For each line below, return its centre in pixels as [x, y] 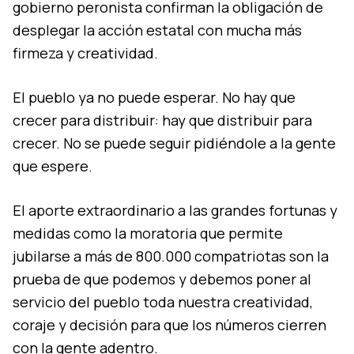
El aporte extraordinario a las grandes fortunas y [175, 211]
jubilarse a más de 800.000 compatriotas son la [171, 256]
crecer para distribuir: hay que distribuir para [162, 121]
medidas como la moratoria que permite [148, 233]
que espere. [56, 166]
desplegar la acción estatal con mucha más [157, 30]
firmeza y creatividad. [88, 53]
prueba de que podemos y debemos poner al [162, 279]
